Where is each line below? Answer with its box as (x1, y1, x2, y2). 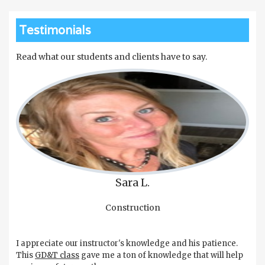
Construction (105, 202, 160, 214)
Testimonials (19, 22, 91, 38)
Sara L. (115, 176, 150, 190)
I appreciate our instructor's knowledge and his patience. (16, 238, 238, 249)
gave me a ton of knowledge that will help (79, 250, 243, 261)
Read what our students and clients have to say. (16, 51, 207, 63)
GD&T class (35, 250, 79, 261)
